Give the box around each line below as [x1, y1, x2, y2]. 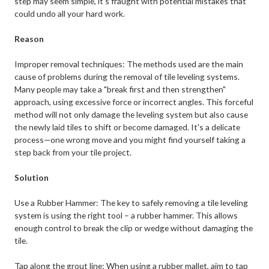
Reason [14, 34, 44, 44]
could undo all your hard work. [14, 8, 125, 19]
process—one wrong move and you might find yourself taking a [14, 134, 246, 145]
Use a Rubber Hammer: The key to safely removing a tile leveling [14, 198, 249, 208]
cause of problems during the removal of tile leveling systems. [14, 71, 240, 82]
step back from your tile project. [14, 147, 132, 158]
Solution [14, 172, 49, 183]
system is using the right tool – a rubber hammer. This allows [14, 210, 238, 221]
